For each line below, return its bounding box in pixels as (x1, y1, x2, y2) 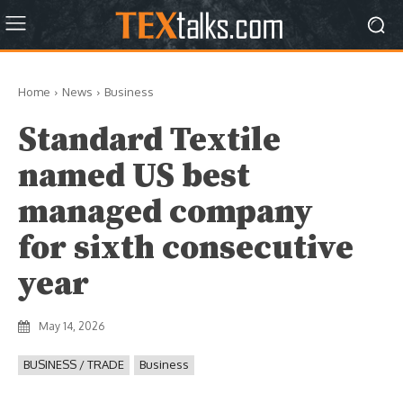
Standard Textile (18, 120, 281, 161)
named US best (18, 156, 250, 197)
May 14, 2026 (39, 319, 104, 333)
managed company (18, 192, 313, 233)
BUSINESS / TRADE (23, 357, 124, 372)
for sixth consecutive (18, 228, 354, 269)
